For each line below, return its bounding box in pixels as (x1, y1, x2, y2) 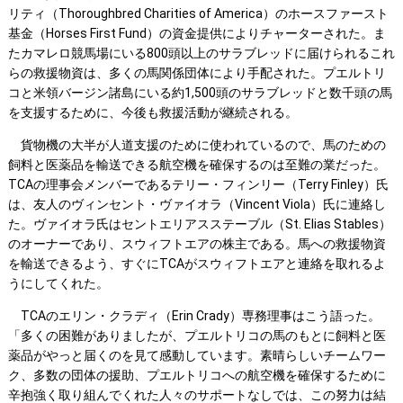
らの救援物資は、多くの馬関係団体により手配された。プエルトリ (7, 66, 386, 81)
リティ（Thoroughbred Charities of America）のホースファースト (7, 6, 389, 22)
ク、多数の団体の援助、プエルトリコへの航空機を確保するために (7, 368, 386, 383)
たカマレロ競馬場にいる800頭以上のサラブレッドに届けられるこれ (7, 46, 395, 61)
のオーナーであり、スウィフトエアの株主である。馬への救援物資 (7, 237, 386, 252)
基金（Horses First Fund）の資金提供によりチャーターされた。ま (7, 26, 386, 41)
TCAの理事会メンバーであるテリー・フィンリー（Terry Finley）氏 (7, 177, 389, 193)
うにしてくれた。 (7, 276, 109, 291)
